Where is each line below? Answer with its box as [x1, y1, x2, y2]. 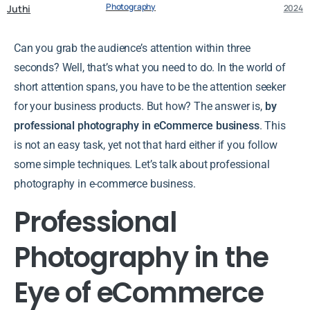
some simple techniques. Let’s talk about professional [14, 157, 270, 171]
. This [259, 118, 286, 132]
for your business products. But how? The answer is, [14, 99, 265, 113]
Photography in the [14, 237, 268, 277]
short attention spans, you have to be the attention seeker [14, 80, 286, 93]
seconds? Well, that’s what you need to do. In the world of [14, 60, 286, 74]
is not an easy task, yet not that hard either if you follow [14, 138, 277, 152]
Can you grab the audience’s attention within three [14, 41, 250, 55]
